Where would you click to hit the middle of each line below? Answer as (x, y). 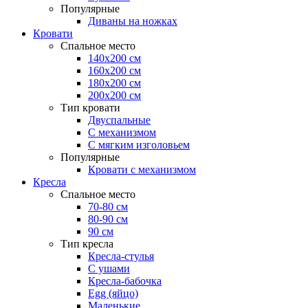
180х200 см (114, 83)
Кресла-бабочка (125, 281)
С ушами (109, 268)
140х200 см (114, 58)
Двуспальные (119, 120)
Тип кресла (87, 244)
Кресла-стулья (121, 256)
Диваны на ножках (133, 21)
